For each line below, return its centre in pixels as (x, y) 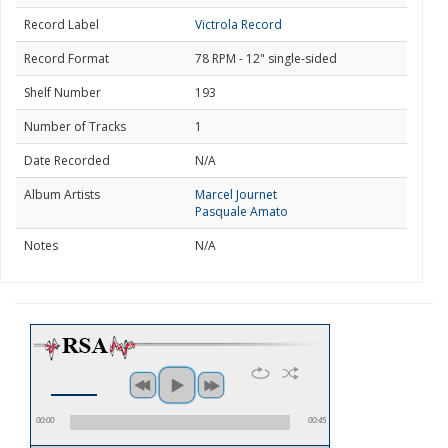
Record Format (66, 58)
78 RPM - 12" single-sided (266, 58)
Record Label (61, 24)
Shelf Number (62, 92)
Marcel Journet (236, 194)
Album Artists (62, 194)
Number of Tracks (75, 126)
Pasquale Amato (241, 211)
